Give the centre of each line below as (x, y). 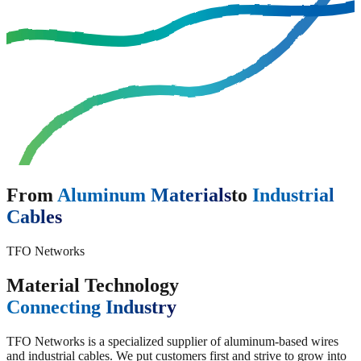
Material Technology (93, 285)
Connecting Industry (91, 307)
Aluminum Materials (144, 195)
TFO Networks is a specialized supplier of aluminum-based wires (172, 341)
